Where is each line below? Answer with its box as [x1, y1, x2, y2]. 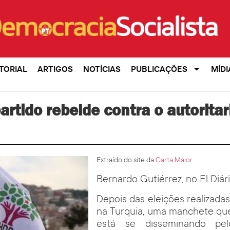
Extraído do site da [97, 157, 156, 165]
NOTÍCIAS [83, 64, 121, 74]
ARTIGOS [37, 64, 73, 74]
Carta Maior [156, 157, 193, 165]
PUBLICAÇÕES [130, 64, 187, 74]
